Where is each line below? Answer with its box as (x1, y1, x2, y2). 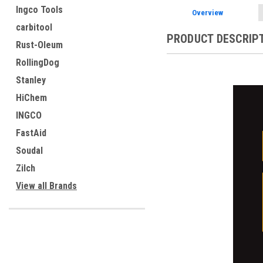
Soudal (16, 145, 43, 156)
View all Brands (16, 180, 77, 191)
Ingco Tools (16, 4, 63, 15)
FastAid (16, 127, 46, 139)
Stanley (16, 75, 46, 86)
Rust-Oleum (16, 39, 63, 50)
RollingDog (16, 57, 59, 68)
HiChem (16, 92, 47, 103)
